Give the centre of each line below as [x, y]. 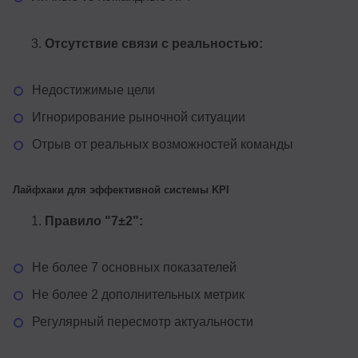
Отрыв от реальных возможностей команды [163, 144]
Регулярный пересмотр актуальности [143, 321]
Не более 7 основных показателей [134, 267]
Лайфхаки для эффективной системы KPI [121, 189]
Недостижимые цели [93, 89]
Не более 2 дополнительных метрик [138, 294]
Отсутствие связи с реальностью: [154, 43]
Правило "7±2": [94, 221]
